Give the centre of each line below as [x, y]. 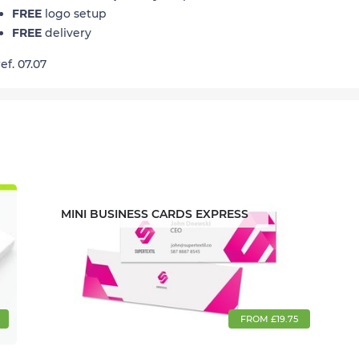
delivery [67, 33]
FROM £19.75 [270, 319]
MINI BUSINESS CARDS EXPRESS [154, 214]
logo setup [74, 14]
